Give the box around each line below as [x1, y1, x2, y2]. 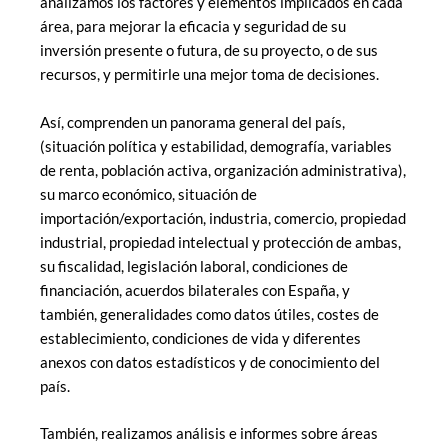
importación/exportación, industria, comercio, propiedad [40, 209, 406, 227]
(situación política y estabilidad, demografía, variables [40, 137, 392, 155]
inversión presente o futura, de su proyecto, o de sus [40, 42, 378, 60]
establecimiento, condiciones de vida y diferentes [40, 329, 361, 347]
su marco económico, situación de [40, 185, 257, 203]
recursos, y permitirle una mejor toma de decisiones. [40, 66, 379, 84]
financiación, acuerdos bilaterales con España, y [40, 281, 350, 299]
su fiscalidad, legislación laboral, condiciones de [40, 257, 348, 275]
